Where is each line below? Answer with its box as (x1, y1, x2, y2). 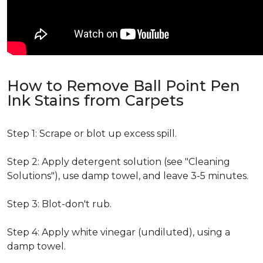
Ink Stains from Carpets (7, 92, 184, 109)
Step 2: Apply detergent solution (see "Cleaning (7, 156, 230, 167)
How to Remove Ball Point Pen (7, 77, 240, 95)
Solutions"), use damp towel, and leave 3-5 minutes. (7, 170, 248, 181)
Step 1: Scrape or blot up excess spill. (7, 128, 177, 139)
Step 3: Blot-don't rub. (7, 198, 112, 210)
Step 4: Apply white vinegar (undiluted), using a (7, 227, 230, 238)
